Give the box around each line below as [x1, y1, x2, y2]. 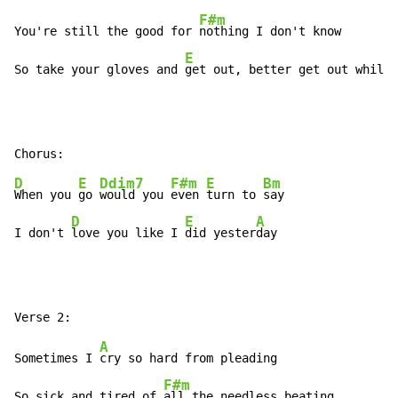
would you [99, 187, 171, 203]
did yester [185, 226, 256, 241]
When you [14, 187, 78, 203]
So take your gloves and [14, 62, 185, 77]
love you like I [71, 226, 185, 241]
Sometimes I [14, 351, 99, 366]
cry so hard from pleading [99, 351, 277, 366]
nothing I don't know [199, 24, 341, 39]
